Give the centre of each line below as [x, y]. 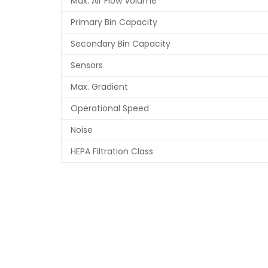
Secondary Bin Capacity [121, 44]
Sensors [87, 66]
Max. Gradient [99, 87]
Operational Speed [110, 109]
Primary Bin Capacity [114, 22]
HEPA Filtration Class [112, 152]
